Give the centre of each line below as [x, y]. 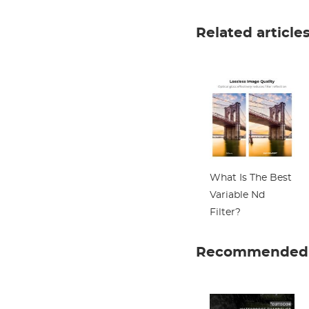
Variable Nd [237, 195]
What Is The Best [250, 178]
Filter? [225, 212]
